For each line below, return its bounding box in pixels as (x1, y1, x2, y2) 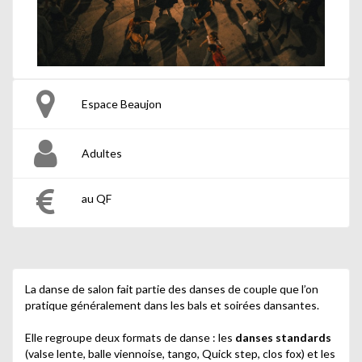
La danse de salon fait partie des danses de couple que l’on (25, 282, 318, 297)
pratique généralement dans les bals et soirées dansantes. (25, 298, 319, 313)
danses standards (235, 330, 331, 345)
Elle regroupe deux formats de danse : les (25, 330, 235, 345)
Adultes (82, 146, 122, 161)
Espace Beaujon (82, 97, 162, 112)
